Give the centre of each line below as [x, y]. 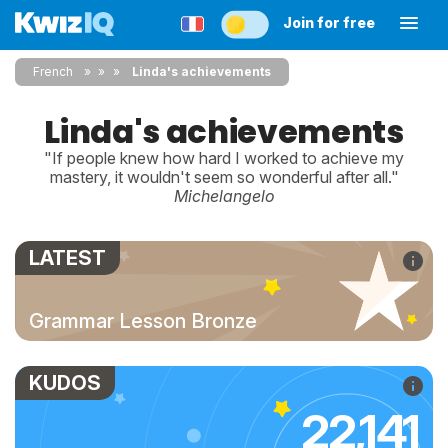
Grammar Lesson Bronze [143, 321]
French [53, 71]
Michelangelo [224, 196]
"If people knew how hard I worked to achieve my [224, 158]
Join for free [329, 22]
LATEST [67, 258]
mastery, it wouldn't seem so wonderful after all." [224, 177]
